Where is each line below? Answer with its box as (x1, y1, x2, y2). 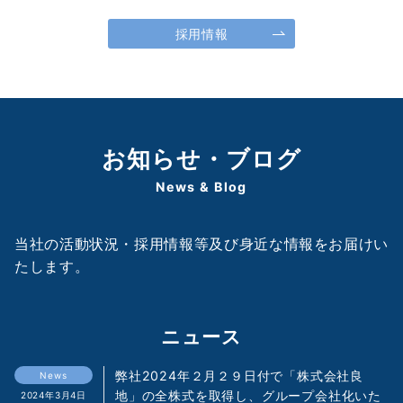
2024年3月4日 (20, 390, 87, 401)
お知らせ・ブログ (101, 145, 302, 174)
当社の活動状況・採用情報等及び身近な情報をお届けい (14, 235, 390, 254)
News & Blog (156, 179, 247, 195)
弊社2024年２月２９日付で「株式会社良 (115, 368, 363, 384)
